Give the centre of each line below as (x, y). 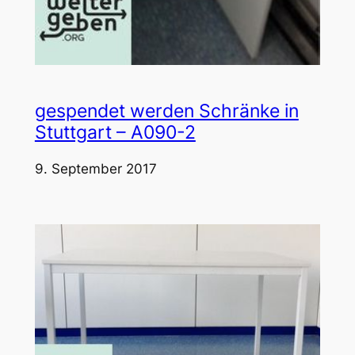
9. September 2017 (95, 168)
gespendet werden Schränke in (166, 111)
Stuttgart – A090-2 (115, 132)
